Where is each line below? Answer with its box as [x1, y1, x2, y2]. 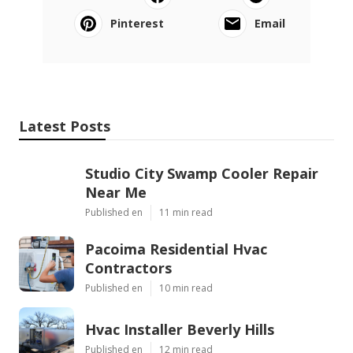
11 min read [159, 205, 213, 219]
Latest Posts [19, 116, 110, 136]
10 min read [159, 281, 213, 295]
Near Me [85, 182, 147, 202]
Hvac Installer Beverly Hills [85, 319, 274, 339]
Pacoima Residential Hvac [85, 239, 267, 258]
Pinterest [110, 15, 164, 31]
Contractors [85, 258, 172, 277]
